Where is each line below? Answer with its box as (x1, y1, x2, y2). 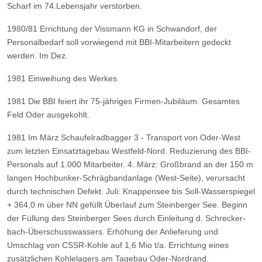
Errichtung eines (168, 240, 229, 250)
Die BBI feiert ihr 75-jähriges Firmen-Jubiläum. (28, 96, 202, 106)
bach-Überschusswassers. (7, 226, 105, 236)
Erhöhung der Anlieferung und (107, 226, 218, 236)
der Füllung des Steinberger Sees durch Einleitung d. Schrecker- (7, 213, 246, 223)
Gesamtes (202, 96, 240, 106)
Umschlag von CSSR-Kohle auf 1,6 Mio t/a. (7, 240, 166, 250)
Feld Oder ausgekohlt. (7, 109, 89, 119)
